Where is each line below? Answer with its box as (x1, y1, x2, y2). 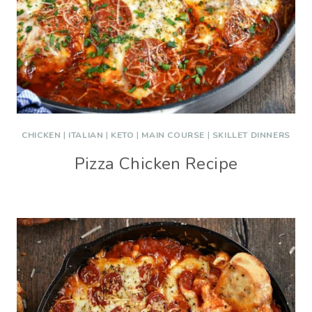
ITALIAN (68, 130, 104, 141)
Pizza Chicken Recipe (74, 153, 238, 175)
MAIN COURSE (141, 130, 205, 141)
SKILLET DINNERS (212, 130, 290, 141)
